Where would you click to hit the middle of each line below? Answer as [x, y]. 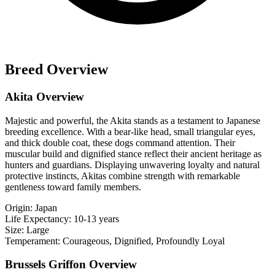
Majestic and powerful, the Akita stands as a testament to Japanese [133, 120]
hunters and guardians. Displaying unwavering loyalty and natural [132, 165]
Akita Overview [45, 96]
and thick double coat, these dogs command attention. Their [120, 142]
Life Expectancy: [38, 219]
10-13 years [96, 219]
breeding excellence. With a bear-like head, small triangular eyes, [130, 131]
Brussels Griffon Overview [71, 265]
